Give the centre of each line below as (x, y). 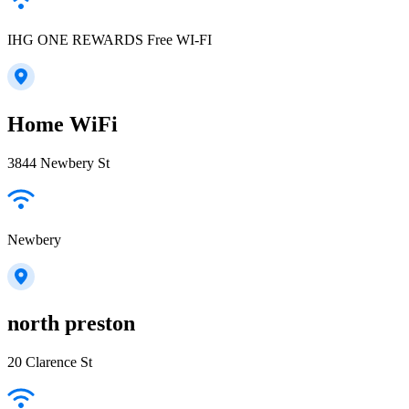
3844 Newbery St (58, 163)
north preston (71, 324)
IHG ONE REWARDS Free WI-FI (110, 39)
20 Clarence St (50, 362)
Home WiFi (63, 124)
